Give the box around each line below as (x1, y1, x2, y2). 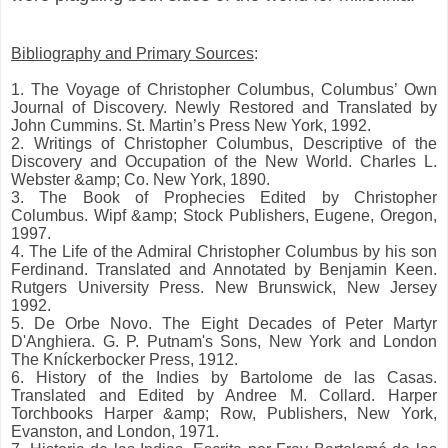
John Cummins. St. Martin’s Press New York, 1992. (11, 116, 371, 134)
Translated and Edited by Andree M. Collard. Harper (11, 386, 437, 404)
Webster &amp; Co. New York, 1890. (11, 170, 270, 188)
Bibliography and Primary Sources (11, 44, 254, 62)
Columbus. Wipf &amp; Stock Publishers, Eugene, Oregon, (11, 206, 437, 224)
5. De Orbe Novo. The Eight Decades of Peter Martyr (11, 314, 437, 332)
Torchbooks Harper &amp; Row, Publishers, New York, (11, 404, 437, 422)
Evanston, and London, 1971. (11, 422, 219, 440)
